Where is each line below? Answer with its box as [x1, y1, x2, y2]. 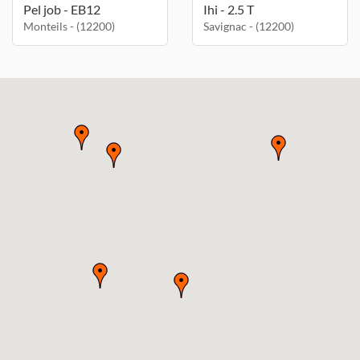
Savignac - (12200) [203, 19, 294, 33]
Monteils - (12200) [23, 19, 115, 33]
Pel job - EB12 [23, 2, 100, 17]
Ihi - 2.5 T [203, 2, 254, 17]
